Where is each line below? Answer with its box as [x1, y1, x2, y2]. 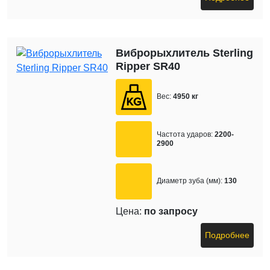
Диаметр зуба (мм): [157, 177, 223, 186]
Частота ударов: [157, 130, 213, 139]
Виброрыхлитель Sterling [116, 46, 254, 59]
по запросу [144, 206, 198, 216]
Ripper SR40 [116, 60, 181, 72]
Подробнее [205, 230, 250, 240]
